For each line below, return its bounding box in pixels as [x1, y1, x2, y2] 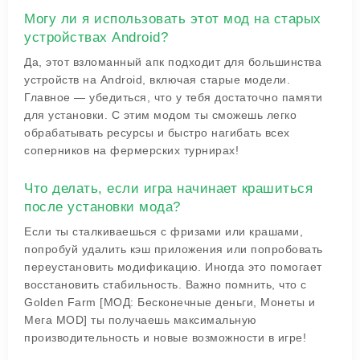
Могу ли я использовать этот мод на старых [24, 11, 321, 27]
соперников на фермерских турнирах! [24, 144, 239, 157]
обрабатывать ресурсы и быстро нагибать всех [24, 126, 290, 139]
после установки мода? [24, 199, 181, 215]
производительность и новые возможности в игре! [24, 331, 306, 344]
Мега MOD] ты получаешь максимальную [24, 313, 257, 326]
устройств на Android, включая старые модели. [24, 73, 290, 86]
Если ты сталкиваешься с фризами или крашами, [24, 225, 303, 238]
